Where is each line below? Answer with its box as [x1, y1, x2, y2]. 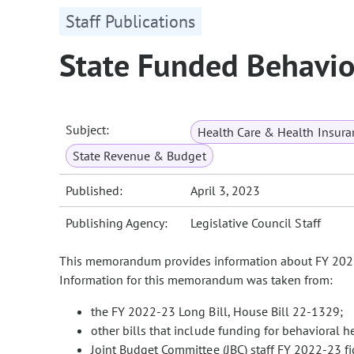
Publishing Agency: [66, 215, 168, 232]
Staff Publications [66, 10, 195, 33]
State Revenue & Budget [73, 148, 206, 164]
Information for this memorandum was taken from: [59, 272, 333, 288]
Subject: [66, 122, 110, 138]
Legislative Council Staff [190, 215, 321, 232]
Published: [66, 183, 123, 199]
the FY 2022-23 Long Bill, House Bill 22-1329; [91, 303, 344, 320]
